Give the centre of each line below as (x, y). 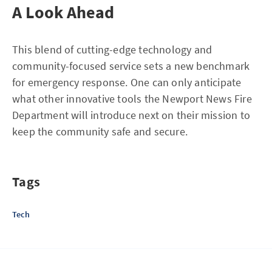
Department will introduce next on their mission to (131, 115)
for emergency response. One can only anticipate (127, 82)
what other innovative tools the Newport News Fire (132, 99)
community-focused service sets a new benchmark (131, 66)
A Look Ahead (63, 12)
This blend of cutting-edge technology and (112, 49)
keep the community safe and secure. (100, 131)
